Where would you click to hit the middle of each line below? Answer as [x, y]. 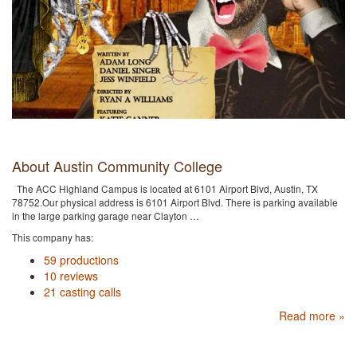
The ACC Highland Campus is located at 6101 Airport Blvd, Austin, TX [165, 188]
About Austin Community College [117, 166]
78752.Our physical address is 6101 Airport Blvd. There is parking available [175, 202]
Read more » [312, 316]
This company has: [53, 237]
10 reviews [71, 276]
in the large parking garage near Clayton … [106, 216]
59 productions [81, 260]
